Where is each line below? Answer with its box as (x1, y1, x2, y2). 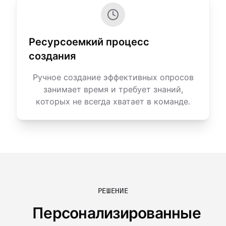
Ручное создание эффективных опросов (32, 72, 194, 82)
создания (29, 50, 76, 62)
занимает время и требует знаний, (43, 84, 183, 94)
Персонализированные (32, 204, 201, 222)
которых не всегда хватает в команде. (36, 96, 190, 106)
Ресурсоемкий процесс (29, 36, 149, 48)
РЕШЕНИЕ (97, 187, 129, 195)
